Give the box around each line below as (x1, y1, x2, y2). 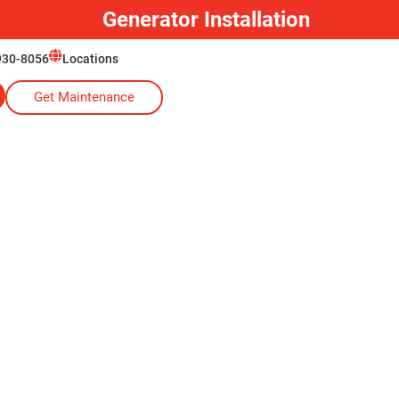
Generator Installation (102, 7, 310, 32)
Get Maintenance (33, 89, 134, 105)
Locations (61, 52, 118, 66)
